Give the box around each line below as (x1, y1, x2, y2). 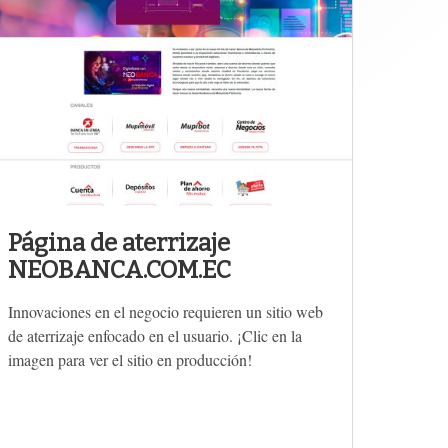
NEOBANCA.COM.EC (8, 255, 231, 284)
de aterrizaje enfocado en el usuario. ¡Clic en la (8, 324, 302, 346)
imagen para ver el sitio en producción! (8, 348, 252, 370)
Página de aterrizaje (8, 228, 230, 257)
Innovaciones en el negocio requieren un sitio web (8, 300, 323, 322)
